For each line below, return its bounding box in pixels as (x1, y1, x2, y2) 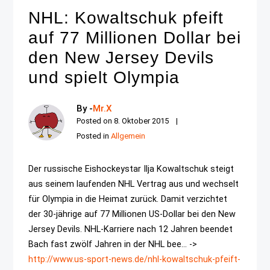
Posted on (77, 116, 115, 125)
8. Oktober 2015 (114, 116, 169, 125)
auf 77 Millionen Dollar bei (28, 28, 242, 47)
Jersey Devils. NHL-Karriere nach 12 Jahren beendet (28, 224, 233, 234)
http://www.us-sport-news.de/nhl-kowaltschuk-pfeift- (28, 254, 241, 265)
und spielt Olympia (28, 68, 180, 87)
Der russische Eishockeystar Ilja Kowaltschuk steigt (28, 164, 234, 174)
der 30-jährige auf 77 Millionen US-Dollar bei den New (28, 209, 236, 219)
